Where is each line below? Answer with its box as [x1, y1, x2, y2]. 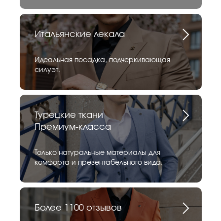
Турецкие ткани [35, 111, 103, 120]
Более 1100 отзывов [35, 204, 122, 213]
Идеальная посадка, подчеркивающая [35, 57, 170, 64]
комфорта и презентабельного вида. [35, 159, 163, 167]
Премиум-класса [35, 123, 111, 132]
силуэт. [35, 67, 60, 74]
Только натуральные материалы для [35, 149, 160, 157]
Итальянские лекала [35, 30, 125, 39]
